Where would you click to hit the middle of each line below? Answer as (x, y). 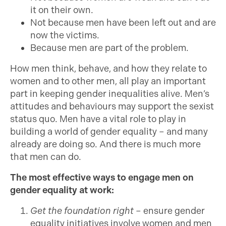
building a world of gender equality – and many (109, 132)
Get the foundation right (82, 211)
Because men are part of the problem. (109, 48)
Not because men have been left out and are (123, 23)
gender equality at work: (62, 190)
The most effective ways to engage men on (102, 178)
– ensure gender (169, 211)
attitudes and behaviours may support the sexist (112, 106)
